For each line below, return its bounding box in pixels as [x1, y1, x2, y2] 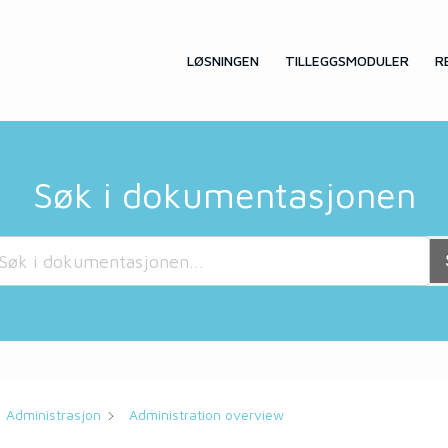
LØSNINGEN [187, 51, 259, 69]
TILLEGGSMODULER [285, 51, 409, 69]
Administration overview [128, 406, 284, 423]
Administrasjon [5, 406, 101, 423]
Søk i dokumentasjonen [32, 173, 416, 216]
